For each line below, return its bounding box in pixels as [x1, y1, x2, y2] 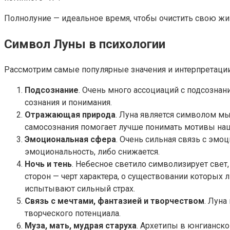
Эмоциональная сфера [25, 135, 116, 145]
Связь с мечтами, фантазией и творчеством [25, 196, 204, 206]
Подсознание [25, 85, 79, 95]
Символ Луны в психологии [4, 37, 165, 52]
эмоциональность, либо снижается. [25, 147, 160, 157]
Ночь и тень [25, 159, 72, 169]
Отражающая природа [25, 110, 116, 120]
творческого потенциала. [25, 208, 121, 219]
